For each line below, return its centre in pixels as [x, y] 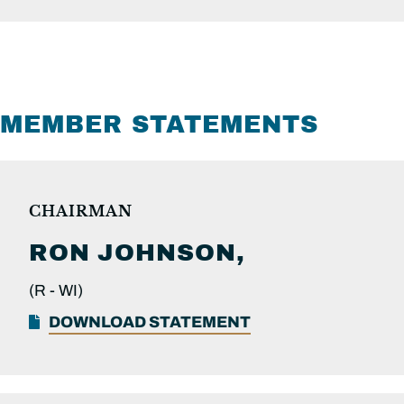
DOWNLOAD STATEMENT [150, 322]
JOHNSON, [171, 252]
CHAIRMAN [81, 211]
